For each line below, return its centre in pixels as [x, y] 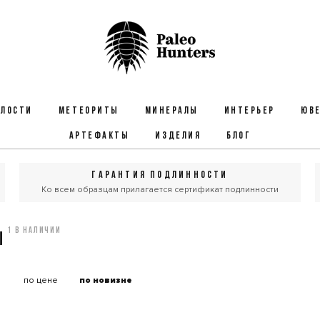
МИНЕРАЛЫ [171, 111]
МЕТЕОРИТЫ [89, 111]
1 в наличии [34, 231]
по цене [41, 280]
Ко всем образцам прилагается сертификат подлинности [160, 190]
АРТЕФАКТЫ [99, 136]
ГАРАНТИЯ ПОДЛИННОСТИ [160, 175]
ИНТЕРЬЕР [249, 111]
